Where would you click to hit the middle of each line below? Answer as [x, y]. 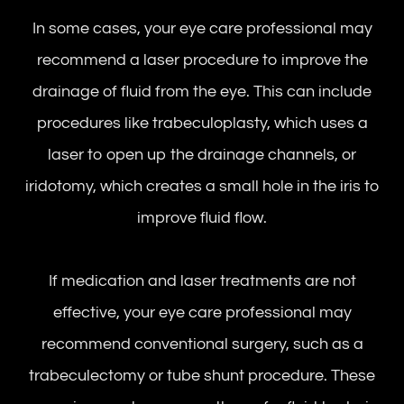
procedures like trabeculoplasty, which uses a [202, 124]
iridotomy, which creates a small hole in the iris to [202, 187]
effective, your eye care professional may [202, 313]
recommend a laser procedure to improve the [202, 60]
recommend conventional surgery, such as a [202, 344]
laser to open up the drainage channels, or [202, 155]
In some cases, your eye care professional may [202, 29]
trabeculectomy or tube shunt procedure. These [202, 376]
